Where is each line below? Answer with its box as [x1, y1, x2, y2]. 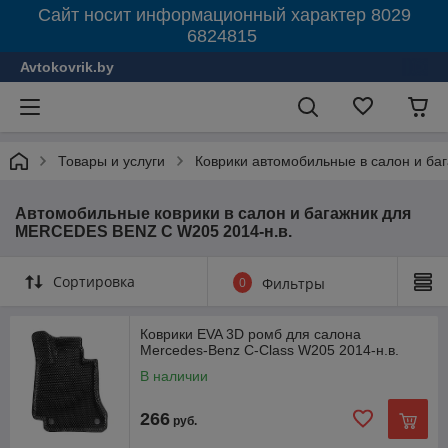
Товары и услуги [58, 153, 165, 169]
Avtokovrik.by [20, 59, 114, 75]
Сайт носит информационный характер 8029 [37, 5, 411, 25]
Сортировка [53, 272, 135, 291]
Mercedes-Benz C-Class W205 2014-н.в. [140, 342, 399, 358]
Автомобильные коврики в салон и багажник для [15, 205, 411, 222]
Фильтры [262, 274, 325, 293]
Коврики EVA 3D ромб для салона [140, 326, 361, 342]
